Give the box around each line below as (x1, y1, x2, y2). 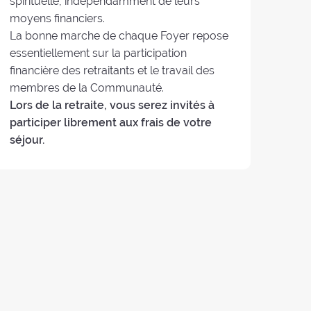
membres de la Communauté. (10, 81, 165, 95)
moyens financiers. (10, 12, 106, 26)
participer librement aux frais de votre (10, 116, 212, 130)
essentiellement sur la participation (10, 47, 187, 60)
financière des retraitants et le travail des (10, 64, 215, 78)
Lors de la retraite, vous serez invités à (10, 99, 215, 112)
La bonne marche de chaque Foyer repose (10, 29, 229, 43)
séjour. (10, 133, 45, 147)
